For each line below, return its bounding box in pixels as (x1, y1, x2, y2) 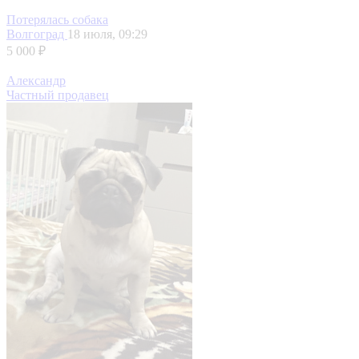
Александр (6, 74, 66, 88)
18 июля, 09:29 (67, 27, 147, 42)
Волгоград (6, 27, 67, 42)
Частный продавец (6, 88, 109, 103)
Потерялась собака (6, 13, 108, 27)
